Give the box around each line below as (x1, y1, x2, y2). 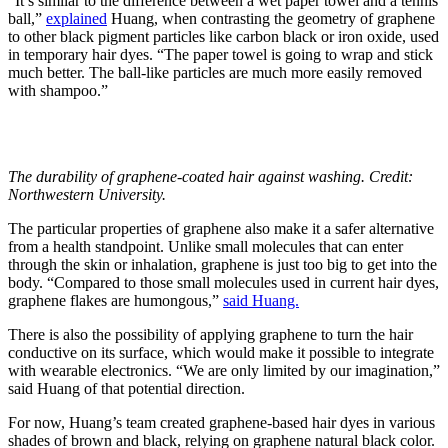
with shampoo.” (8, 82, 108, 100)
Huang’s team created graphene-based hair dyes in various (69, 414, 435, 432)
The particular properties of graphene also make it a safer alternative (8, 220, 434, 238)
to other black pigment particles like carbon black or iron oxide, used (8, 28, 439, 46)
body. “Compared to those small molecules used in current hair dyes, (8, 274, 439, 292)
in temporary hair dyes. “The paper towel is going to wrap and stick (8, 46, 433, 64)
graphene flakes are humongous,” (8, 292, 223, 310)
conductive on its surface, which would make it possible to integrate (8, 344, 434, 362)
